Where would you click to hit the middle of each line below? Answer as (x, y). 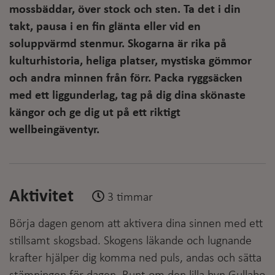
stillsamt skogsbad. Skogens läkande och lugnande (130, 241)
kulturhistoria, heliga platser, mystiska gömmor (130, 61)
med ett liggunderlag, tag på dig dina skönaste (127, 95)
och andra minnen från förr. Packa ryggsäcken (126, 78)
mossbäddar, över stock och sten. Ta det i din (125, 10)
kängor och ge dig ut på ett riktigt (95, 113)
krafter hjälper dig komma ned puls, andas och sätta (135, 258)
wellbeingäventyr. (54, 130)
